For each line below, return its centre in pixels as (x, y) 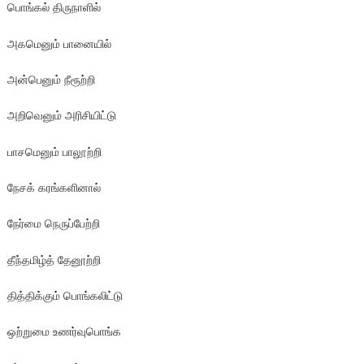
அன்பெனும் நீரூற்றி (51, 79)
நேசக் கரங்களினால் (54, 187)
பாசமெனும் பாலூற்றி (54, 151)
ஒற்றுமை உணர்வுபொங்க (64, 331)
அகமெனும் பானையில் (59, 43)
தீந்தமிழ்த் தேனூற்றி (54, 259)
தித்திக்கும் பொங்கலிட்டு (65, 295)
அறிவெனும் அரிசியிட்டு (61, 115)
